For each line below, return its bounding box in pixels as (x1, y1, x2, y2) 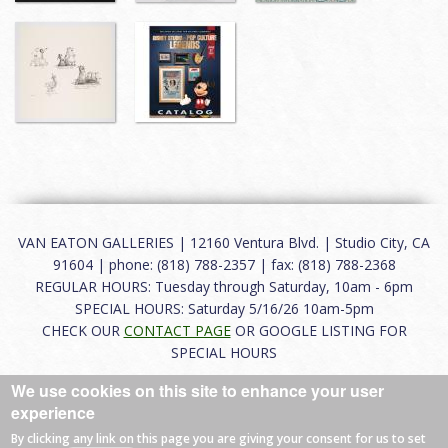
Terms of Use (163, 382, 251, 402)
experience (11, 401, 96, 424)
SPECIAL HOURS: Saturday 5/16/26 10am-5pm (74, 298, 374, 318)
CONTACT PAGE (123, 320, 231, 340)
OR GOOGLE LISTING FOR (230, 320, 407, 340)
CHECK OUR (41, 320, 124, 340)
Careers (267, 382, 317, 402)
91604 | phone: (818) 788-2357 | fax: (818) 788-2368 (52, 254, 396, 274)
